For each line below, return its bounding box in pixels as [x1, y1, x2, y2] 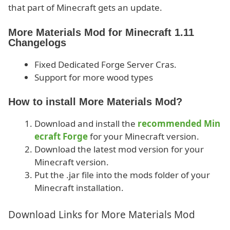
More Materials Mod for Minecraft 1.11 [8, 26, 194, 38]
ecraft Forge [34, 130, 88, 143]
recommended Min [138, 118, 220, 130]
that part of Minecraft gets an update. [8, 2, 162, 14]
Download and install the [34, 118, 138, 130]
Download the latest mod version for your [34, 143, 204, 156]
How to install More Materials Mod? [8, 96, 182, 108]
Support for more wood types [34, 71, 153, 83]
